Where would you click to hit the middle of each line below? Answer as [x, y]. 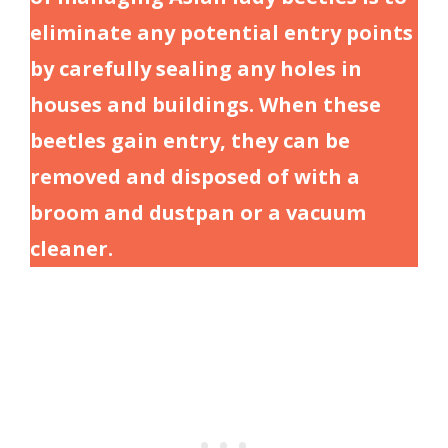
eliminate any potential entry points [221, 32]
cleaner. [71, 248]
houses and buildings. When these [205, 104]
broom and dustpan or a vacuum [198, 212]
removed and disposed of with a [195, 176]
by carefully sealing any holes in [196, 68]
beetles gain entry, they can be [190, 140]
